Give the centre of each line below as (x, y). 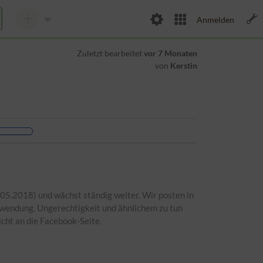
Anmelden (215, 19)
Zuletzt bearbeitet (110, 53)
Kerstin (183, 65)
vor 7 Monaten (170, 53)
